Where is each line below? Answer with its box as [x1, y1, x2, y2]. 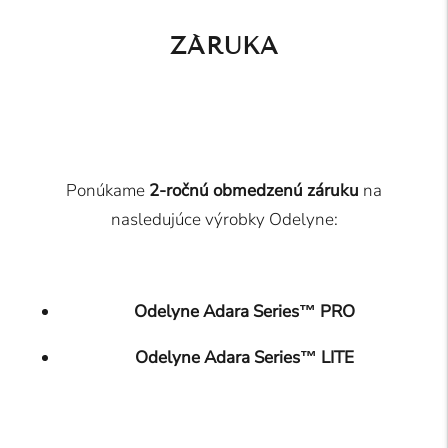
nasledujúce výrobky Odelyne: [110, 207, 338, 231]
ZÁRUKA [169, 30, 279, 60]
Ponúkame [66, 178, 149, 202]
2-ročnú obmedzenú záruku [149, 178, 359, 202]
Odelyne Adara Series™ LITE [134, 345, 354, 369]
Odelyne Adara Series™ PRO [133, 299, 355, 323]
